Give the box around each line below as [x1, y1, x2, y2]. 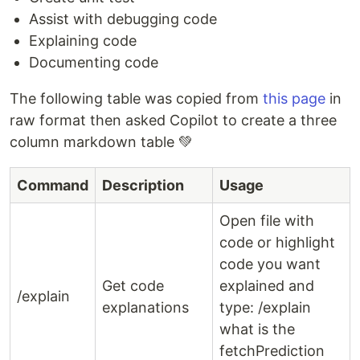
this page [263, 90, 325, 108]
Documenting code [29, 54, 158, 72]
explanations [102, 299, 189, 317]
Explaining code [29, 32, 137, 50]
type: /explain [219, 299, 311, 317]
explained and [219, 277, 314, 295]
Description [102, 177, 184, 194]
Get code [102, 277, 164, 295]
